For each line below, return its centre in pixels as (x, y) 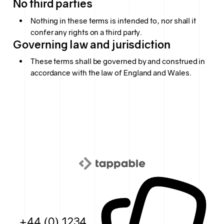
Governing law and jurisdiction (92, 44)
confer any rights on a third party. (86, 32)
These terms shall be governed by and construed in (118, 61)
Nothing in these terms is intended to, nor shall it (113, 20)
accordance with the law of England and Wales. (111, 73)
